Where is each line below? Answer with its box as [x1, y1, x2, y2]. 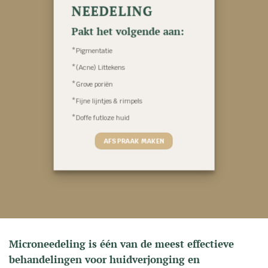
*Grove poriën [71, 80, 115, 89]
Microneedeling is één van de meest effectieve [9, 237, 234, 251]
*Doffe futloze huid [71, 113, 132, 122]
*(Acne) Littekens [71, 63, 125, 72]
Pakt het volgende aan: [71, 25, 184, 38]
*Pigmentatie [71, 46, 112, 55]
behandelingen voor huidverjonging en [9, 252, 200, 266]
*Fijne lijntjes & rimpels [71, 96, 142, 105]
